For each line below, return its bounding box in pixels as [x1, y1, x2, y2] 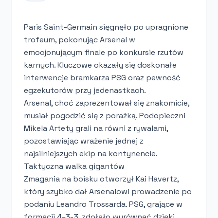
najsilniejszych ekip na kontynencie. [24, 148, 158, 159]
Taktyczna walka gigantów [24, 161, 125, 171]
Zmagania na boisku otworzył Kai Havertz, [24, 173, 179, 184]
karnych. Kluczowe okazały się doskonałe [24, 59, 177, 70]
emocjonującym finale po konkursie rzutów [24, 47, 183, 57]
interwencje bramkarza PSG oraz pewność [24, 72, 181, 83]
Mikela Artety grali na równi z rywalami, [24, 123, 168, 133]
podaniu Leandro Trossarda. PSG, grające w [24, 199, 182, 209]
